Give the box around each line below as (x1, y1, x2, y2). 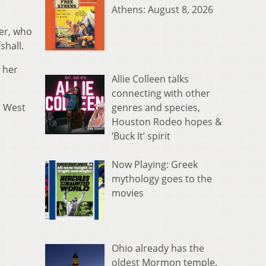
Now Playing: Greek (112, 158, 198, 172)
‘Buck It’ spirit (112, 129, 170, 143)
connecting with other (112, 87, 210, 100)
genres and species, (112, 101, 200, 115)
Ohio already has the (112, 241, 204, 255)
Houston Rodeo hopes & (112, 115, 222, 129)
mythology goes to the (112, 172, 212, 186)
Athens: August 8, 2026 (112, 3, 213, 17)
